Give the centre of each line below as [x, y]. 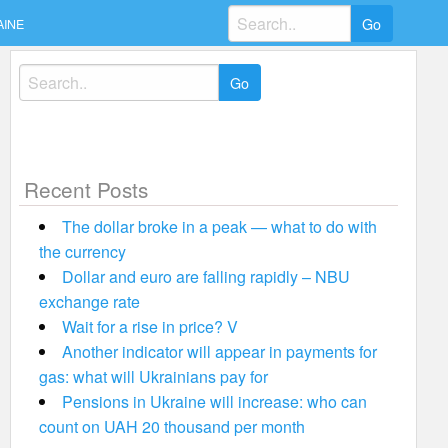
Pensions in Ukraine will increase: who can [214, 401]
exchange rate [89, 301]
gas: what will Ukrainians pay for [153, 376]
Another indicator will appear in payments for [219, 351]
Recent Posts [85, 189]
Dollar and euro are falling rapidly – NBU [205, 276]
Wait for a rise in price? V [149, 326]
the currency [82, 251]
